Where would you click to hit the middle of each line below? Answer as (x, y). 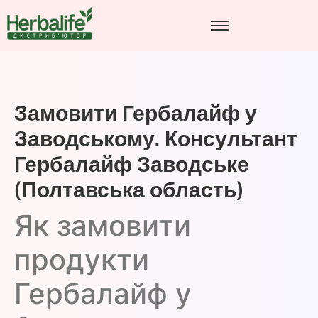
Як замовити (103, 226)
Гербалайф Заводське (132, 165)
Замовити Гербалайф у (136, 114)
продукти (82, 260)
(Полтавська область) (129, 190)
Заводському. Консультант (156, 139)
